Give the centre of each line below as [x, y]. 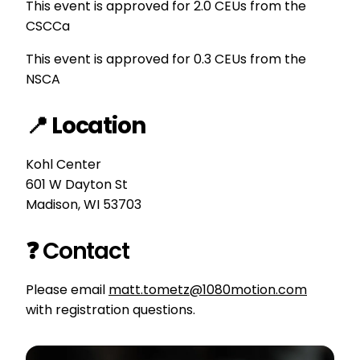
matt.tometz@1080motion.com [208, 289]
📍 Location [86, 125]
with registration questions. [110, 309]
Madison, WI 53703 [84, 204]
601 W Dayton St [77, 184]
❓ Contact [78, 251]
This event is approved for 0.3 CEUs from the [166, 59]
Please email [67, 289]
